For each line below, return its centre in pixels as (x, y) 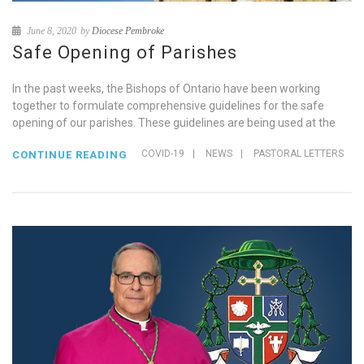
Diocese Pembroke (128, 30)
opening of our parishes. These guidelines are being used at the (174, 122)
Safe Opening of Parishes (125, 52)
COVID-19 (163, 153)
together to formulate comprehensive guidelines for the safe (168, 105)
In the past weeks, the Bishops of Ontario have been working (166, 88)
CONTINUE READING (70, 154)
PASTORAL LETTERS (299, 153)
